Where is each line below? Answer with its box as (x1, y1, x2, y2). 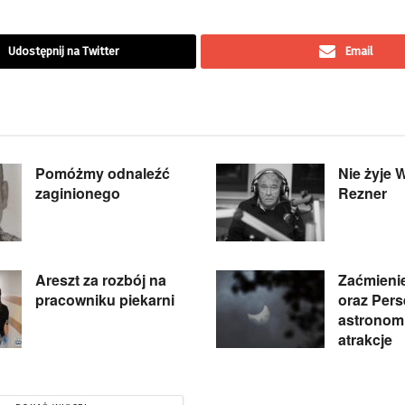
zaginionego (35, 182, 120, 203)
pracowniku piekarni (35, 288, 174, 310)
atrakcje (338, 328, 392, 350)
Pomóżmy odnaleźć (35, 162, 170, 184)
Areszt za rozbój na (35, 268, 166, 290)
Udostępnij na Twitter (8, 43, 119, 58)
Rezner (338, 182, 387, 203)
